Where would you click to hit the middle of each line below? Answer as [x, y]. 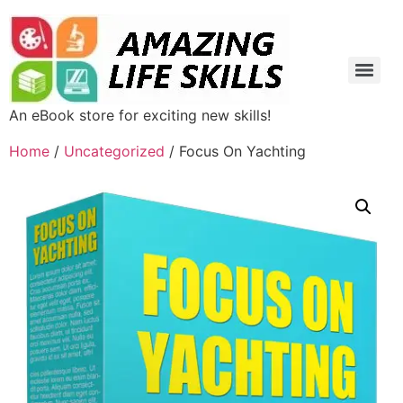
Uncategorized [114, 151]
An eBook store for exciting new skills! [140, 115]
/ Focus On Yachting [235, 151]
